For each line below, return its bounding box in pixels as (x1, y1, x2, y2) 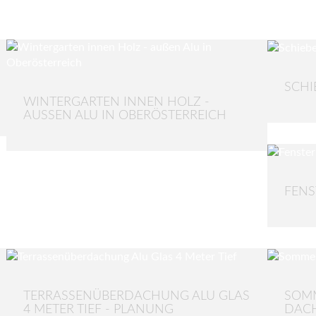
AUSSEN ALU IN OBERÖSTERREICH (23, 109, 217, 122)
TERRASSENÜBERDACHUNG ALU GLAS (23, 289, 250, 303)
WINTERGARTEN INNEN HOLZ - (23, 96, 209, 109)
